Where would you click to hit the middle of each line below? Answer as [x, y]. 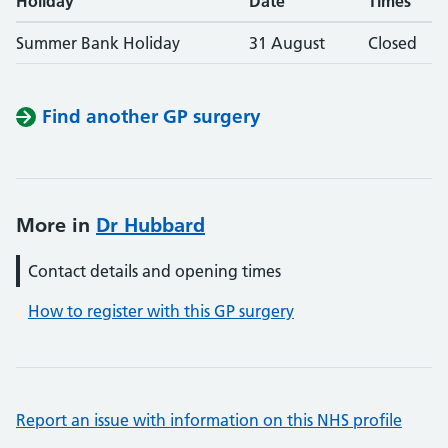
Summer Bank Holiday [98, 43]
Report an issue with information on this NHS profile [209, 420]
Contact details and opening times [154, 271]
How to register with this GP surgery [161, 311]
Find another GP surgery [151, 116]
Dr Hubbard [150, 225]
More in [56, 225]
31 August [287, 43]
